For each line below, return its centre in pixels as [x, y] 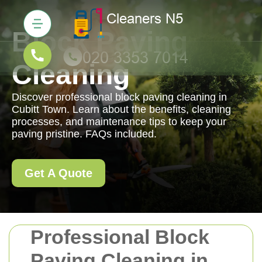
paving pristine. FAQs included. [84, 134]
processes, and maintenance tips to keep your [119, 122]
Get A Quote [58, 173]
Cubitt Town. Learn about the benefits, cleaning [121, 109]
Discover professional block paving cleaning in [119, 97]
